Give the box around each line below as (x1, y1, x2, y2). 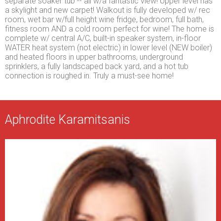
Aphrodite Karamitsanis (5, 112, 130, 127)
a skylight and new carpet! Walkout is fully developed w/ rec (5, 5, 210, 15)
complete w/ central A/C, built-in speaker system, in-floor (5, 34, 201, 43)
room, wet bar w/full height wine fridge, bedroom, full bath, (5, 15, 204, 25)
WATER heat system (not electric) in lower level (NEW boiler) (5, 43, 212, 53)
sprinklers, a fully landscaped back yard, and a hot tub (5, 62, 188, 72)
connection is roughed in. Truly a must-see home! (5, 71, 174, 81)
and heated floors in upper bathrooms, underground (5, 52, 183, 62)
